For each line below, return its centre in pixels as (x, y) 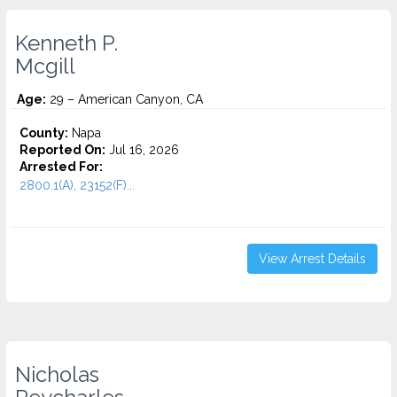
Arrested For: (61, 167)
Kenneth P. (66, 43)
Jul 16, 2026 (142, 150)
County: (44, 133)
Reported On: (62, 150)
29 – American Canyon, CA (125, 99)
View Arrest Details (312, 259)
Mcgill (45, 66)
